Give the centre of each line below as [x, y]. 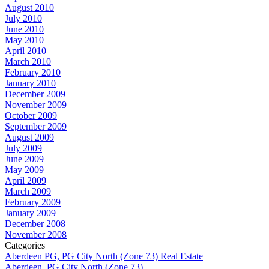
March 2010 [28, 61]
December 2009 [35, 94]
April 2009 [26, 180]
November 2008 [36, 234]
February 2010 [33, 72]
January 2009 [30, 213]
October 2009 [31, 115]
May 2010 [24, 40]
